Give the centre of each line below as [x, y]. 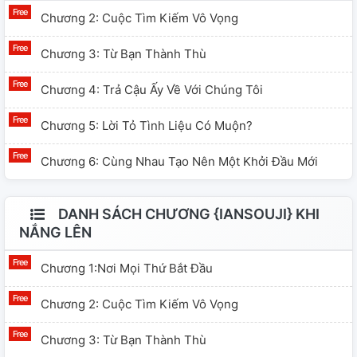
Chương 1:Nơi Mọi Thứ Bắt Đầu [127, 269]
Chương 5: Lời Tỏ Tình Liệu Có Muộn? [147, 126]
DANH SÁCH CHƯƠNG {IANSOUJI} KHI [188, 214]
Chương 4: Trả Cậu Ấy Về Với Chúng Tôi [152, 90]
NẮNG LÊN [55, 233]
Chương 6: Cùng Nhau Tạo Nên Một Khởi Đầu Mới [179, 162]
